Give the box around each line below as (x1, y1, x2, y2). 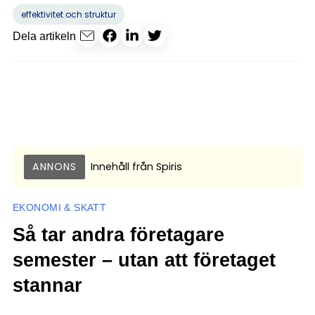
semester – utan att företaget (13, 249, 276, 271)
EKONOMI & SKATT (13, 202, 107, 214)
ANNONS (32, 160, 77, 174)
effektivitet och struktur (21, 8, 116, 21)
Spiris (153, 160, 182, 174)
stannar (13, 274, 82, 297)
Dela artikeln (13, 30, 76, 42)
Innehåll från (91, 160, 153, 174)
